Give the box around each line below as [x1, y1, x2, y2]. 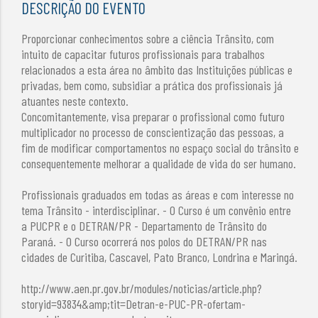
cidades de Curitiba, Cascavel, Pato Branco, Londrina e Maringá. [21, 248, 298, 265]
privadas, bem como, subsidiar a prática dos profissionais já [21, 77, 283, 93]
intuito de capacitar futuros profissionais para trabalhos [21, 45, 265, 62]
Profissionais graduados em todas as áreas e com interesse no [21, 186, 295, 202]
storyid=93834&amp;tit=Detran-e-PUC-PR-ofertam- [21, 295, 246, 312]
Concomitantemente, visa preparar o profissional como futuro [21, 108, 285, 124]
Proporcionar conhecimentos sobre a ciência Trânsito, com [21, 30, 275, 46]
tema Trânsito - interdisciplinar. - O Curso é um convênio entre [21, 202, 292, 218]
